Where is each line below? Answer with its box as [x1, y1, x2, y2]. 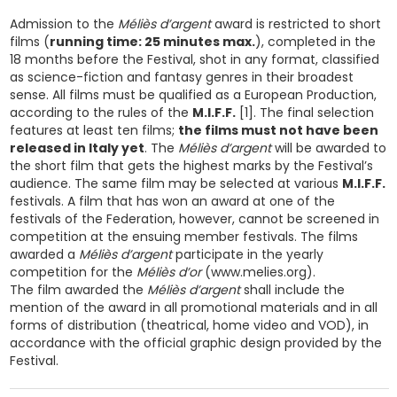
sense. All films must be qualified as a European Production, [9, 86, 377, 104]
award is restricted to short [210, 15, 381, 33]
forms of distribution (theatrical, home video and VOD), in [9, 316, 369, 334]
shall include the [239, 281, 345, 299]
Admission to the [9, 15, 118, 33]
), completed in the [254, 33, 376, 51]
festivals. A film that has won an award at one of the [9, 192, 335, 210]
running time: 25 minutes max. [49, 33, 255, 51]
